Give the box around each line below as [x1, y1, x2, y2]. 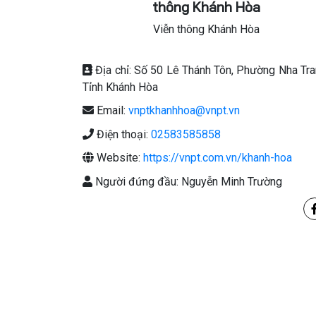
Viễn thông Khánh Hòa [152, 23, 260, 36]
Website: [94, 151, 143, 165]
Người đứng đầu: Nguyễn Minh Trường [92, 174, 282, 188]
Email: [94, 104, 128, 118]
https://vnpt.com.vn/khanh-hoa [143, 151, 292, 165]
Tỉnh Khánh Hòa [83, 80, 158, 94]
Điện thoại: [94, 127, 151, 141]
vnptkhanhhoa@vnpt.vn [128, 104, 240, 118]
